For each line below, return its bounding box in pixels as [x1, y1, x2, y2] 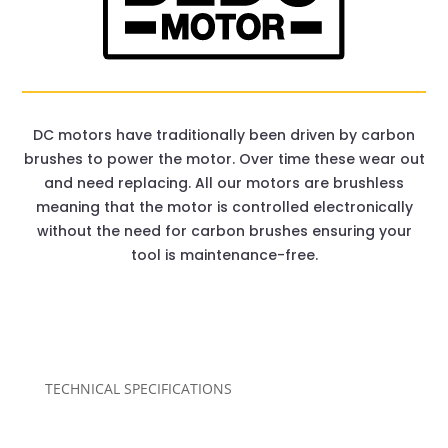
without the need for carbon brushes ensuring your [36, 221, 412, 242]
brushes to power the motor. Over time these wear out [23, 149, 425, 170]
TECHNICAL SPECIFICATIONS [44, 379, 232, 399]
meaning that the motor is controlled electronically [35, 197, 413, 218]
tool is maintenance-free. [130, 245, 318, 266]
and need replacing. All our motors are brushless [44, 173, 404, 194]
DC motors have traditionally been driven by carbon [33, 125, 415, 146]
